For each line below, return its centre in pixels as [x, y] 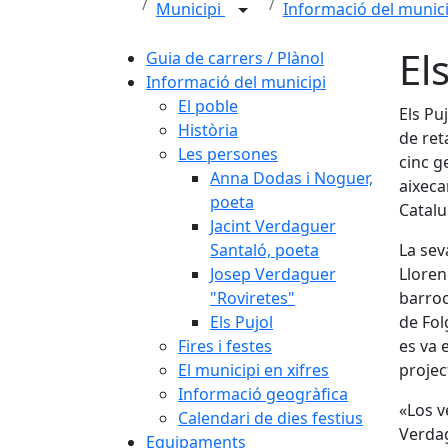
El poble [208, 106]
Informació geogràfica [263, 394]
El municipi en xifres [253, 370]
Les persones [228, 154]
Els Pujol [241, 322]
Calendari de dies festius [270, 418]
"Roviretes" [252, 298]
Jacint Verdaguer [273, 226]
